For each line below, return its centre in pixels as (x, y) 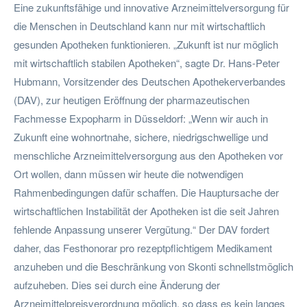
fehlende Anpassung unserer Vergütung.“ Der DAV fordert (142, 229)
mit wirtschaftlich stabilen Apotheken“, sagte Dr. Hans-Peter (147, 62)
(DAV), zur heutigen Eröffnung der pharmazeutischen (132, 99)
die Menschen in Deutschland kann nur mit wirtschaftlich (139, 25)
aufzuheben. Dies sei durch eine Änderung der (117, 284)
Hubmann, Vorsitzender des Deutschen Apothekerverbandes (150, 81)
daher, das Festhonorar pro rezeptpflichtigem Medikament (143, 247)
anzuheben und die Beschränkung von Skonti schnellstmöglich (153, 266)
